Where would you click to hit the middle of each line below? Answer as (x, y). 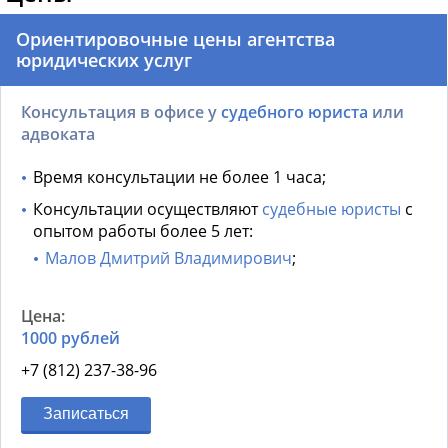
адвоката (58, 134)
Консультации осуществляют (147, 209)
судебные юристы (331, 209)
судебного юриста (294, 112)
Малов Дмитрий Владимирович (168, 258)
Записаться (86, 414)
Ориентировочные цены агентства (175, 39)
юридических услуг (104, 60)
